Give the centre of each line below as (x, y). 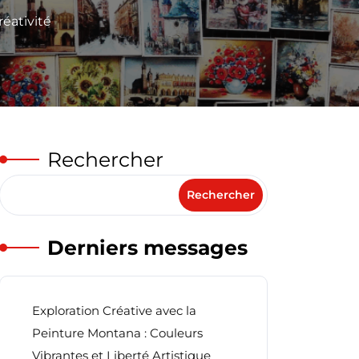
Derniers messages (147, 248)
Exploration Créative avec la (114, 311)
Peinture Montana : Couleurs (117, 333)
